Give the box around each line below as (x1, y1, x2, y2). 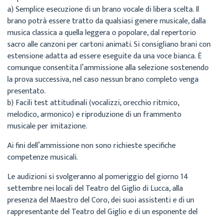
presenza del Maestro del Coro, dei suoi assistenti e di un (7, 194, 194, 207)
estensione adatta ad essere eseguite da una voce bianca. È (7, 50, 202, 63)
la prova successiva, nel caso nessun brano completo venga (7, 73, 199, 86)
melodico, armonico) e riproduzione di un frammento (7, 108, 182, 121)
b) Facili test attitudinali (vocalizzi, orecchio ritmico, (7, 96, 179, 109)
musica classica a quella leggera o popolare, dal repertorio (7, 26, 196, 39)
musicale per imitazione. (7, 120, 87, 133)
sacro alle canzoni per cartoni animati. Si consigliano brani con (7, 38, 211, 51)
